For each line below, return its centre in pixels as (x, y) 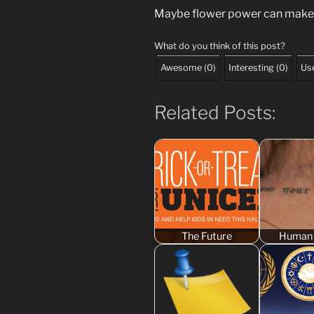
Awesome (181, 67)
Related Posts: (215, 112)
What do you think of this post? (220, 46)
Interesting (251, 67)
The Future (207, 236)
